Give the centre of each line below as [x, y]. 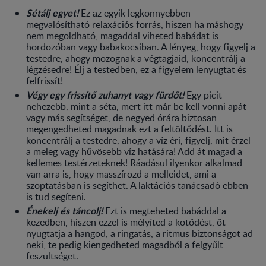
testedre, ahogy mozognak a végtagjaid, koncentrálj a [136, 58]
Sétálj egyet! [52, 12]
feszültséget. [52, 256]
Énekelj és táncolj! [64, 210]
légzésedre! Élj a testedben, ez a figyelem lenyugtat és [136, 69]
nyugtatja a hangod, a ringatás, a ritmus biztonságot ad [140, 233]
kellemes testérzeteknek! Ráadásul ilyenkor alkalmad [134, 162]
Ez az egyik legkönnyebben [136, 13]
